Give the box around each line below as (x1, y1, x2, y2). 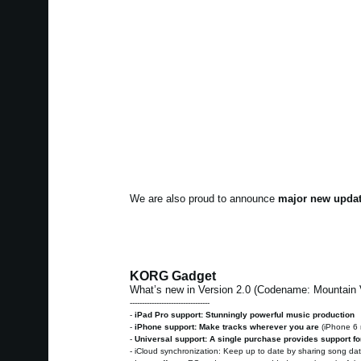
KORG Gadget (129, 269, 216, 284)
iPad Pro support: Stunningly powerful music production (134, 310, 355, 320)
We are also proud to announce (129, 193, 278, 205)
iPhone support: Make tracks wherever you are (134, 322, 322, 332)
